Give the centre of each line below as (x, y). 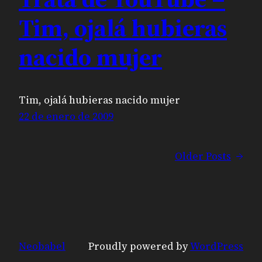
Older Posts (203, 156)
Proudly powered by (139, 247)
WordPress (217, 247)
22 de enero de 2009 (66, 116)
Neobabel (42, 247)
